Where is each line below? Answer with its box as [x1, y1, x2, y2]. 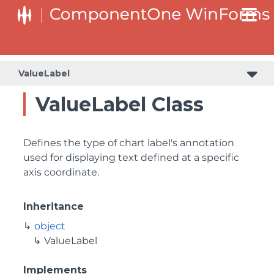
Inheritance [23, 201, 84, 212]
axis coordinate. [23, 166, 99, 178]
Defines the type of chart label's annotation [23, 137, 234, 149]
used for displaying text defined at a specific [23, 152, 239, 163]
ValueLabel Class [35, 92, 204, 116]
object [34, 220, 65, 232]
